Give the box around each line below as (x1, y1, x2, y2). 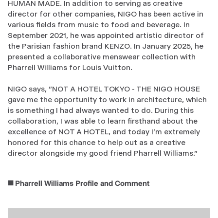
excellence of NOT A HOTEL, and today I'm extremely (8, 127, 200, 136)
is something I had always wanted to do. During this (8, 105, 194, 115)
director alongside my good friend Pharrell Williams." (8, 148, 198, 158)
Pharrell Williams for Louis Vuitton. (8, 62, 132, 72)
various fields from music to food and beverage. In (8, 19, 190, 29)
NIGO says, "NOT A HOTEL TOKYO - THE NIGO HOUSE (8, 84, 200, 93)
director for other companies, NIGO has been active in (8, 9, 203, 18)
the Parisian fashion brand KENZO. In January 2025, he (8, 41, 203, 51)
